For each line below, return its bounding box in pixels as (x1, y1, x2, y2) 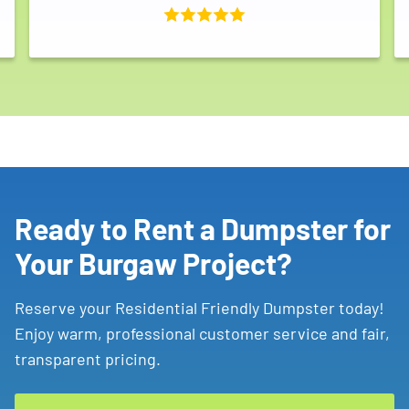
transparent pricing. (15, 349, 161, 370)
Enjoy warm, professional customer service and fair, (15, 323, 390, 344)
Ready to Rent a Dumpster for (15, 211, 391, 246)
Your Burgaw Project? (15, 246, 292, 281)
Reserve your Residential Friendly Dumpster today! (15, 298, 384, 319)
